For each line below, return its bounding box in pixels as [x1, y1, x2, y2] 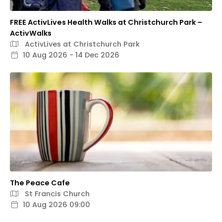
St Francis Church [23, 189, 90, 199]
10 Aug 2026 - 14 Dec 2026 [23, 50, 119, 60]
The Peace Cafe [10, 178, 70, 188]
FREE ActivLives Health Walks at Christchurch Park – [10, 17, 202, 28]
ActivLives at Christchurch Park [23, 39, 140, 50]
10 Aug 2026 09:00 [23, 200, 90, 210]
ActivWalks [10, 28, 52, 39]
